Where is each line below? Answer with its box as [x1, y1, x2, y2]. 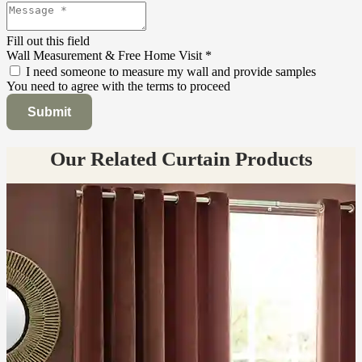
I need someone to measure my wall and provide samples [26, 64, 316, 78]
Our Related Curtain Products [49, 147, 313, 170]
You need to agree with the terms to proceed [6, 78, 230, 93]
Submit [27, 104, 71, 119]
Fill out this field [6, 33, 90, 48]
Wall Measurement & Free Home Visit [6, 48, 205, 62]
